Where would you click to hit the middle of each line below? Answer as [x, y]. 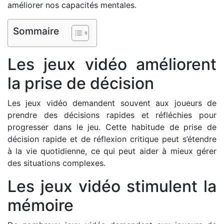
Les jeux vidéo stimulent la [112, 186]
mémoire [40, 205]
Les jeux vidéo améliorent [112, 64]
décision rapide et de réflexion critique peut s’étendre [112, 139]
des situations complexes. [56, 163]
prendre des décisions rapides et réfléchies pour [112, 115]
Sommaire [36, 31]
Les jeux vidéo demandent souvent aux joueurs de [112, 103]
